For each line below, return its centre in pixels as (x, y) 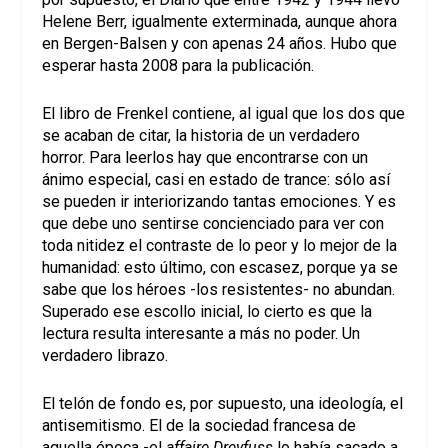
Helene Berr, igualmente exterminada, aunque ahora (220, 22)
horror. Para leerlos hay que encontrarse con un (205, 157)
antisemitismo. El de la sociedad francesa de (199, 425)
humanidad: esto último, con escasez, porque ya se (220, 267)
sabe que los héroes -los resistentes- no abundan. (219, 289)
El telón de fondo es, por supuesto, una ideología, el (223, 403)
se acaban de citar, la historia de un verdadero (201, 135)
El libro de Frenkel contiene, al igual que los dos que (224, 113)
